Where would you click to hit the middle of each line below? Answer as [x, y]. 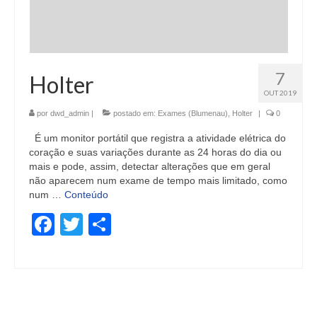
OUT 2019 [280, 92]
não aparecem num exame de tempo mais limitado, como [158, 180]
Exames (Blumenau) [193, 113]
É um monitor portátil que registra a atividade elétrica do [157, 138]
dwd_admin [70, 113]
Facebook [105, 224]
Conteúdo [86, 194]
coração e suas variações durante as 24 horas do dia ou [155, 152]
